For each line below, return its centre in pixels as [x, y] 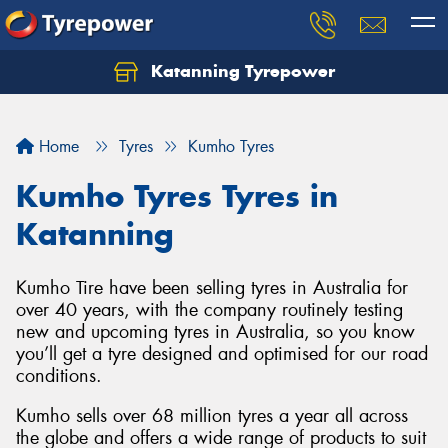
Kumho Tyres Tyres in [177, 196]
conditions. [59, 376]
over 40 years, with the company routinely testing [209, 310]
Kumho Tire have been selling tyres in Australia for [212, 288]
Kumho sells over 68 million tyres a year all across [212, 415]
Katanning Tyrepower [240, 71]
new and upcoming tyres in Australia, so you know [215, 332]
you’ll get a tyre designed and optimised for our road [222, 354]
